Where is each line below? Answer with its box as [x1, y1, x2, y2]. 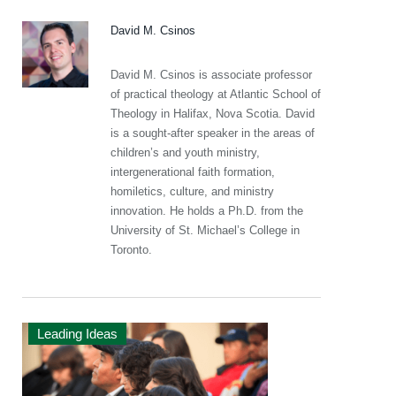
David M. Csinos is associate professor [110, 68, 312, 81]
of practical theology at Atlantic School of [110, 88, 321, 101]
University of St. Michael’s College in [110, 224, 300, 237]
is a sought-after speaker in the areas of [110, 126, 315, 140]
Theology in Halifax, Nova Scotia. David [110, 107, 315, 120]
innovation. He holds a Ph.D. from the [110, 204, 303, 217]
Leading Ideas [37, 326, 118, 341]
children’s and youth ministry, [110, 146, 260, 159]
